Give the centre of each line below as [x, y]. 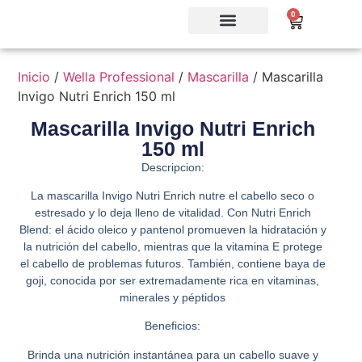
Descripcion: [173, 167]
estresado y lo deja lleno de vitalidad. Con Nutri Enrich [173, 212]
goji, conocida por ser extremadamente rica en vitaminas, [173, 280]
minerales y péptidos [173, 297]
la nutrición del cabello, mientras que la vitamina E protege [173, 246]
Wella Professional [119, 76]
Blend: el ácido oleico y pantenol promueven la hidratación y [173, 229]
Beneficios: [173, 326]
